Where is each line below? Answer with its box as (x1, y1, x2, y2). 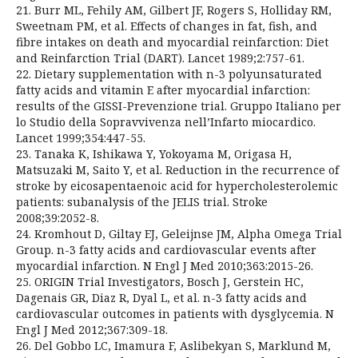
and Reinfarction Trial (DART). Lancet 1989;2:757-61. (16, 50, 304, 66)
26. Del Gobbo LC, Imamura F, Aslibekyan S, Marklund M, (16, 337, 331, 353)
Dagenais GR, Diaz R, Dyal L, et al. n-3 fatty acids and (16, 289, 307, 305)
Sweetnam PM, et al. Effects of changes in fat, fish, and (16, 18, 317, 34)
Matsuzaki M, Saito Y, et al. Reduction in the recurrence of (16, 161, 339, 177)
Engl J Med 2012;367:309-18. (16, 321, 168, 337)
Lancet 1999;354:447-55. (16, 129, 145, 145)
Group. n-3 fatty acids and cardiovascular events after (16, 241, 316, 257)
